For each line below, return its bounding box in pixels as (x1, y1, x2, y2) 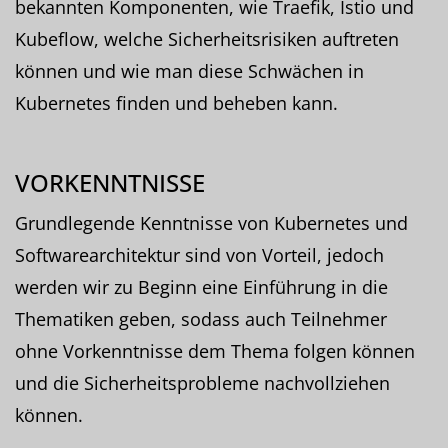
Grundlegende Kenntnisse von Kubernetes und (15, 210, 408, 235)
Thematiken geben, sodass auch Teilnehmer (15, 306, 387, 331)
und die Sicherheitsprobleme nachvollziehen (15, 370, 390, 395)
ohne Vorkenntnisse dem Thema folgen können (15, 338, 415, 363)
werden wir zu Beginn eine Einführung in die (15, 274, 388, 299)
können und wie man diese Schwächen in (15, 58, 364, 83)
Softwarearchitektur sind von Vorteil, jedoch (15, 242, 384, 267)
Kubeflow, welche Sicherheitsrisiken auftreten (15, 26, 399, 51)
